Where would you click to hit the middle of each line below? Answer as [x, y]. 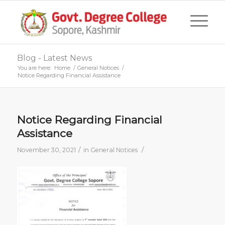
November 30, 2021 [46, 150]
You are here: [34, 68]
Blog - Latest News [54, 58]
